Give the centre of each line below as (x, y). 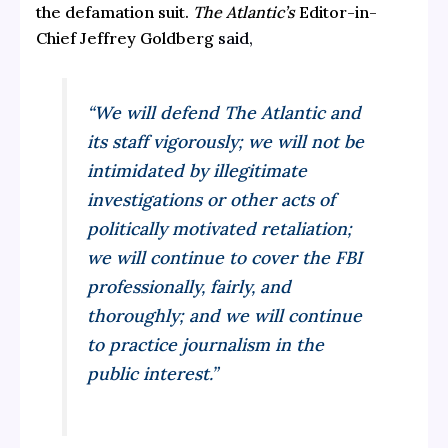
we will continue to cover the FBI (225, 257)
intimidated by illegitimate (197, 170)
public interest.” (153, 373)
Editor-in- (335, 12)
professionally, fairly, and (189, 286)
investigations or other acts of (211, 199)
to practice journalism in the (206, 344)
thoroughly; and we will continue (225, 315)
